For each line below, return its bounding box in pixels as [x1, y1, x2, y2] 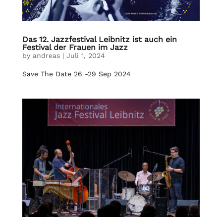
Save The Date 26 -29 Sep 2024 [22, 70, 133, 78]
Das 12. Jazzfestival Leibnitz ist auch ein [22, 35, 177, 45]
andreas [32, 52, 60, 60]
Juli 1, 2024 [66, 52, 105, 60]
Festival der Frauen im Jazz [22, 43, 128, 53]
